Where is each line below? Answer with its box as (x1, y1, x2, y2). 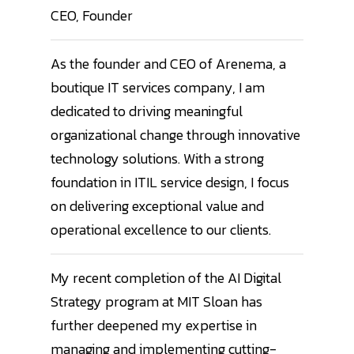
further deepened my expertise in (51, 314, 257, 337)
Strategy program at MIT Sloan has (51, 291, 262, 313)
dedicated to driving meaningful (51, 100, 243, 122)
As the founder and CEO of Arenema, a (51, 53, 286, 75)
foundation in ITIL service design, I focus (51, 171, 289, 194)
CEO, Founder (51, 5, 133, 27)
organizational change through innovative (51, 124, 300, 146)
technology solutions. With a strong (51, 148, 264, 170)
